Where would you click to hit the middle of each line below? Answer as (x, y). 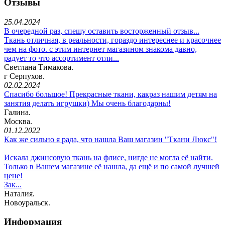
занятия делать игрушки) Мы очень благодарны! (87, 103)
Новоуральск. (27, 202)
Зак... (13, 184)
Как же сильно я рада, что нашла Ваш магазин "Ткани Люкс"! (110, 139)
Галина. (17, 112)
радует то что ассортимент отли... (62, 58)
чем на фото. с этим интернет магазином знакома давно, (100, 49)
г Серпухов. (24, 76)
